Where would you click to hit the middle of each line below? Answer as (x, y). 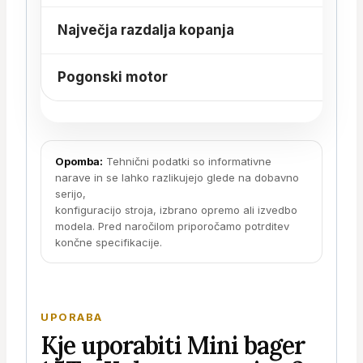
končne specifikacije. (109, 242)
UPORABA (72, 316)
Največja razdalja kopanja (146, 30)
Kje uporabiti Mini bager (173, 345)
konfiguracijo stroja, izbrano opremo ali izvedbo (176, 209)
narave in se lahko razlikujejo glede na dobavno (177, 177)
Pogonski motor (113, 77)
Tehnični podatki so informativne (187, 161)
